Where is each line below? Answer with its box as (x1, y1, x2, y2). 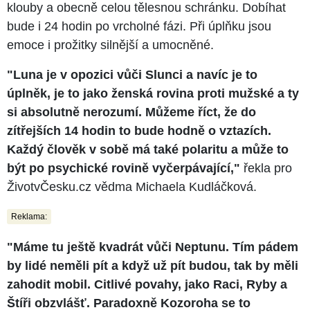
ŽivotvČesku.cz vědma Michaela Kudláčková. (7, 179, 257, 194)
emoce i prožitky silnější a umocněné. (7, 37, 214, 52)
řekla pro (240, 161, 292, 175)
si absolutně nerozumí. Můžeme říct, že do (7, 104, 256, 119)
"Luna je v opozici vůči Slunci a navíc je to (7, 67, 257, 82)
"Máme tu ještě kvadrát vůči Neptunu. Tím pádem (7, 239, 298, 254)
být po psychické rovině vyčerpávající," (7, 161, 240, 175)
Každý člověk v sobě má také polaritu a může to (7, 142, 289, 156)
